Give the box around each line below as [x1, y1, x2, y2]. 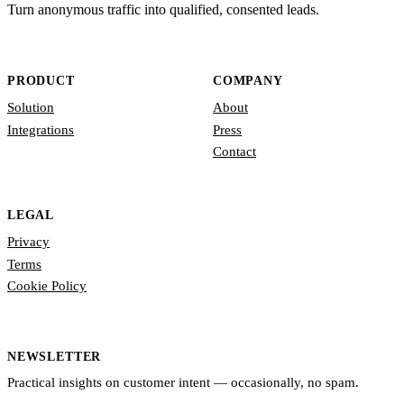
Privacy [7, 234, 50, 250]
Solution [7, 100, 54, 115]
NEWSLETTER [7, 349, 102, 363]
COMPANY [213, 73, 283, 87]
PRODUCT [7, 73, 75, 87]
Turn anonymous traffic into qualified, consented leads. [7, 2, 319, 18]
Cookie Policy [7, 279, 87, 294]
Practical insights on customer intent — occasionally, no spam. [7, 375, 359, 390]
